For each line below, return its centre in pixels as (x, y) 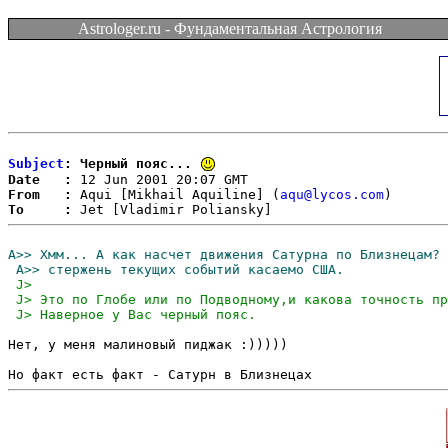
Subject (36, 163)
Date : (40, 179)
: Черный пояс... (128, 163)
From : (40, 194)
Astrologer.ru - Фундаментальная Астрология (229, 28)
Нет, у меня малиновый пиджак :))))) (148, 344)
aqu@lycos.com (332, 194)
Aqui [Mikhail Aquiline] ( (176, 194)
